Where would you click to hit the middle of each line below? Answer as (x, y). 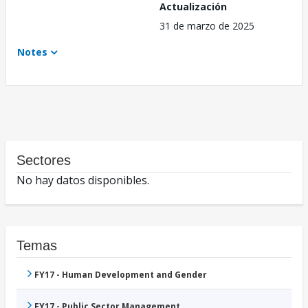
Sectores (44, 161)
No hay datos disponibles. (83, 180)
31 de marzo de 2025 (207, 26)
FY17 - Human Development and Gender (121, 275)
